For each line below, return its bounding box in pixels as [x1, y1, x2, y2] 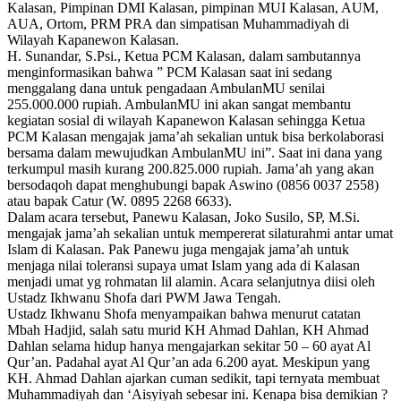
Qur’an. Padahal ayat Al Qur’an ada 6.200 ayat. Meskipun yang [7, 354, 370, 370]
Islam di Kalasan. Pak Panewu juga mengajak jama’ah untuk [7, 241, 349, 257]
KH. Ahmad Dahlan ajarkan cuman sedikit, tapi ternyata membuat [7, 370, 380, 386]
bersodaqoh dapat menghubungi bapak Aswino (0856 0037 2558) [7, 176, 379, 192]
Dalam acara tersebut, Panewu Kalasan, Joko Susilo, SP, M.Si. [7, 209, 360, 225]
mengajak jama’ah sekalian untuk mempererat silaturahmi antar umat [7, 225, 393, 241]
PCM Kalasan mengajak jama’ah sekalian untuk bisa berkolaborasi [7, 128, 384, 144]
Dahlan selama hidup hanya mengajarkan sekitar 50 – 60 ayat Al [7, 337, 371, 354]
